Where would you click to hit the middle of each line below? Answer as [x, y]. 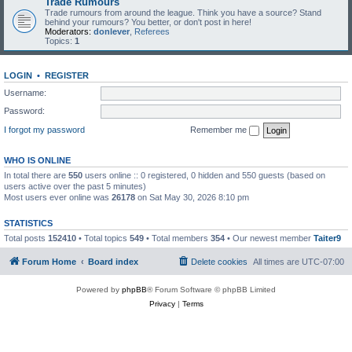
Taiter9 [327, 238]
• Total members [177, 238]
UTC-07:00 [323, 262]
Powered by [99, 290]
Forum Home [49, 262]
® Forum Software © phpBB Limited [211, 290]
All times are [277, 262]
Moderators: [68, 31]
